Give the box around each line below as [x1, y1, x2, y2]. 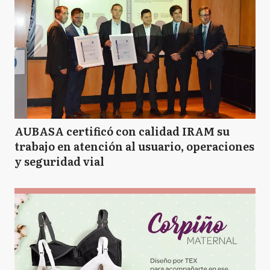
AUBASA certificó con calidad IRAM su [14, 123, 230, 139]
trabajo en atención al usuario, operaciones [14, 138, 254, 154]
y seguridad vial [14, 153, 104, 169]
